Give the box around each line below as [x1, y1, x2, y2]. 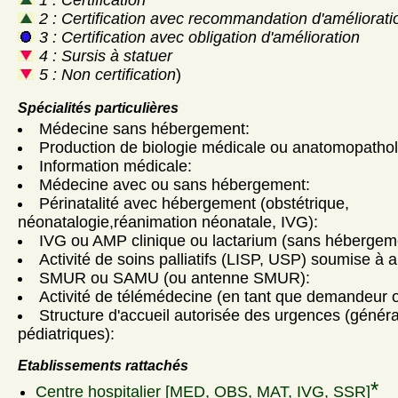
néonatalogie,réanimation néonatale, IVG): [18, 212, 318, 231]
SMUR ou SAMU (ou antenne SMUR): [39, 268, 310, 287]
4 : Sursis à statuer [35, 46, 172, 65]
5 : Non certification [35, 65, 176, 84]
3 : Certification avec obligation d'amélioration [35, 28, 360, 46]
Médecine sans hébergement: [39, 119, 250, 138]
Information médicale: [39, 156, 192, 175]
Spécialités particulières [18, 99, 179, 115]
